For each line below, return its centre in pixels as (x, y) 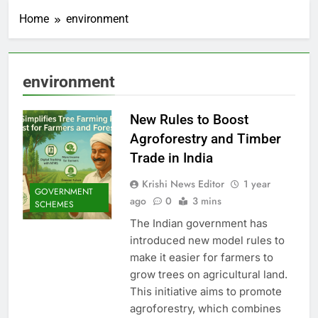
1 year (257, 184)
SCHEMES (54, 204)
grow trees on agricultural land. (208, 275)
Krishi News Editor (183, 184)
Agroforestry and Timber (205, 139)
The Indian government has (198, 224)
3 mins (207, 201)
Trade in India (171, 158)
